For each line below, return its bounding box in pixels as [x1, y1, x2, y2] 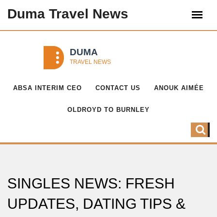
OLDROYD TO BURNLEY [67, 106, 150, 113]
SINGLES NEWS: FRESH [7, 175, 175, 191]
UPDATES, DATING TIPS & [7, 196, 186, 212]
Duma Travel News [7, 6, 128, 21]
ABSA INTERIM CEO [13, 84, 82, 92]
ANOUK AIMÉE [154, 84, 204, 92]
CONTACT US [95, 84, 140, 92]
